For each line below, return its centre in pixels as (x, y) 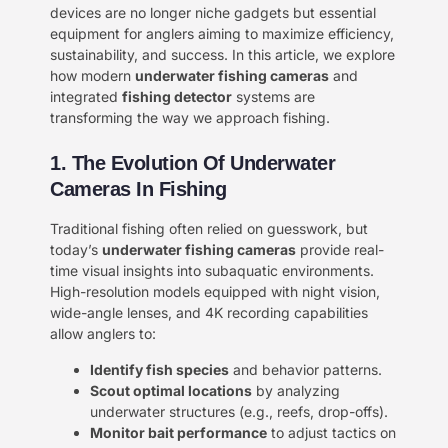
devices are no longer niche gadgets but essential (213, 12)
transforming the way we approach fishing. (190, 117)
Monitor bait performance (178, 432)
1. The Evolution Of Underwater (192, 163)
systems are (273, 96)
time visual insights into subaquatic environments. (212, 271)
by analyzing (296, 390)
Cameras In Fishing (138, 189)
